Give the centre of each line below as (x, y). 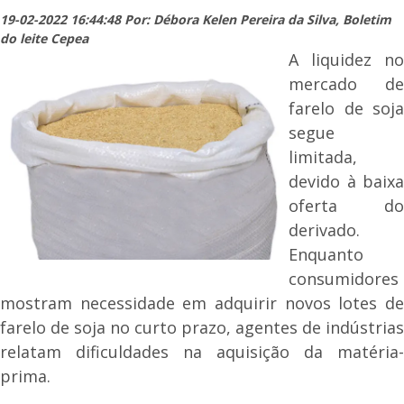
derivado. (324, 230)
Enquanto (326, 254)
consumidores (344, 278)
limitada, (323, 156)
